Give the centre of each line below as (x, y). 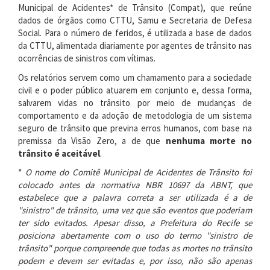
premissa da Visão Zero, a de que (92, 140)
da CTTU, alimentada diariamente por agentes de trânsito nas (135, 46)
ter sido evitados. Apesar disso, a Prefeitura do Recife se (135, 223)
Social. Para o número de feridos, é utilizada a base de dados (135, 33)
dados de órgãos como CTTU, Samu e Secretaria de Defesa (135, 20)
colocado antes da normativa (82, 185)
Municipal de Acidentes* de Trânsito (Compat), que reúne (135, 8)
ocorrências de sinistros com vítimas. (88, 58)
